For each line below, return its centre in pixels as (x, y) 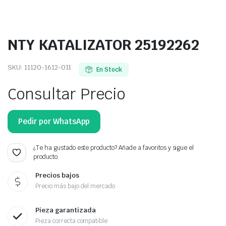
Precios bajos (57, 175)
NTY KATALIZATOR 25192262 (103, 45)
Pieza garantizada (66, 210)
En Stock (109, 70)
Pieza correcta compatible (72, 221)
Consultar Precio (66, 94)
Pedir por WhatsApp (54, 121)
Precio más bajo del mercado (75, 186)
